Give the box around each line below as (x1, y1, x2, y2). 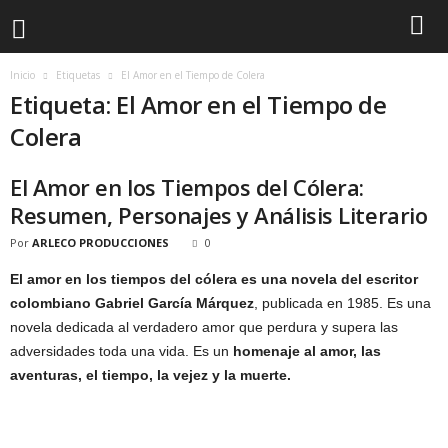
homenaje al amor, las (233, 343, 381, 359)
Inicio (10, 68, 35, 82)
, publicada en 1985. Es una (254, 295, 431, 311)
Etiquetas (56, 68, 100, 82)
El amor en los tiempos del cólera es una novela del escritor (10, 271, 418, 287)
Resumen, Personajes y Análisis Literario (10, 200, 428, 230)
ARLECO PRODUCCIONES (32, 235, 169, 250)
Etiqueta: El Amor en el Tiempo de (10, 88, 387, 121)
